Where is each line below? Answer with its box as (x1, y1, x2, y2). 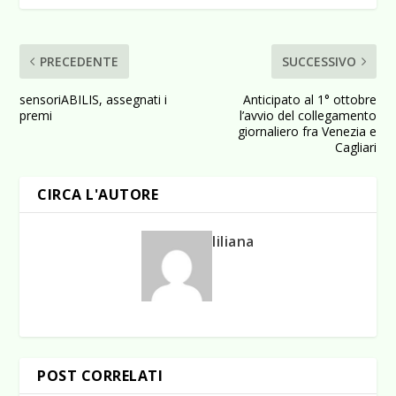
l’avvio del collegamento (239, 106, 377, 124)
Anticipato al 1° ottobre (242, 90, 377, 108)
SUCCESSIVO (281, 52, 356, 70)
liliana (212, 231, 255, 251)
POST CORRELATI (37, 365, 164, 385)
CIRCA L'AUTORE (37, 184, 159, 204)
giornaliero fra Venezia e (237, 122, 377, 140)
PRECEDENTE (40, 52, 119, 70)
